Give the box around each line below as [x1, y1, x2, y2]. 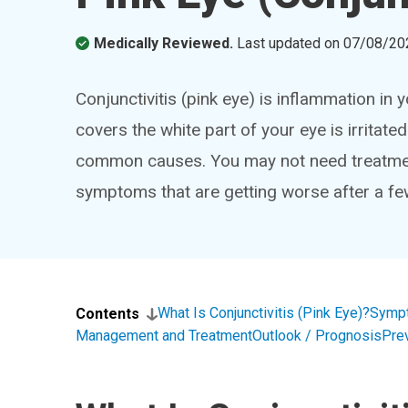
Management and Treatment [76, 327, 253, 344]
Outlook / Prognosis [252, 327, 382, 344]
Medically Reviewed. [94, 35, 234, 52]
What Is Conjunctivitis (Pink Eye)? [158, 304, 371, 321]
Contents [76, 305, 140, 322]
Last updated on [237, 35, 344, 52]
